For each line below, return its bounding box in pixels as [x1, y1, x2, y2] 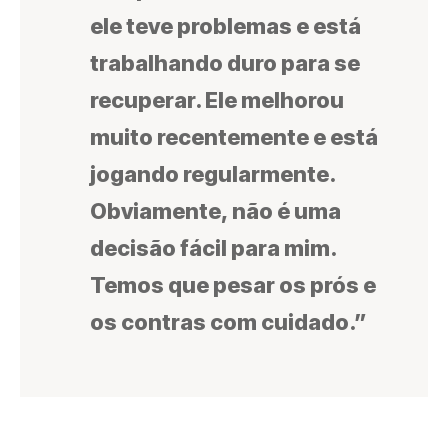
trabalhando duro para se [90, 49, 360, 76]
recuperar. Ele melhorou [90, 86, 344, 113]
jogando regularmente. [90, 160, 335, 187]
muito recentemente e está [90, 123, 378, 150]
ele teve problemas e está [90, 12, 361, 39]
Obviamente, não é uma [90, 197, 341, 224]
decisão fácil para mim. [90, 234, 336, 261]
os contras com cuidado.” [90, 308, 367, 335]
